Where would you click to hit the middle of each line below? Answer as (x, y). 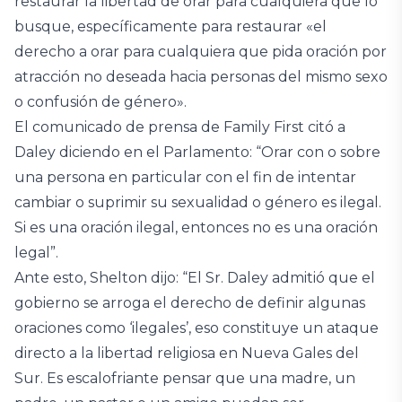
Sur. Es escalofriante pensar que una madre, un (185, 378)
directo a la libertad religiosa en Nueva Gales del (187, 353)
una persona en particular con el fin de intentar (185, 177)
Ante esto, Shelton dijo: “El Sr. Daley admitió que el (195, 278)
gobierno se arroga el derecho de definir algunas (190, 303)
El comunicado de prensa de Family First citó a (180, 127)
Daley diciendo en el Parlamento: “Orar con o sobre (197, 152)
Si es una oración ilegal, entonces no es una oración (196, 227)
